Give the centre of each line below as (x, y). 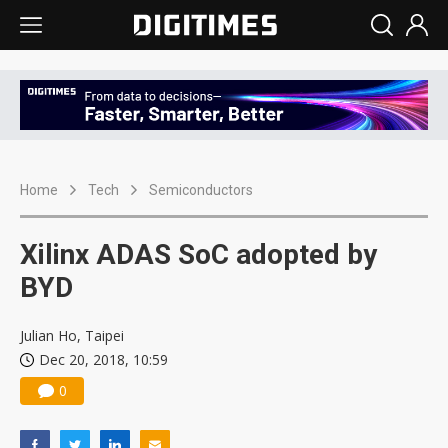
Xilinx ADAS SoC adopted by (198, 255)
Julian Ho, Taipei (72, 336)
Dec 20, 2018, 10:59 (103, 360)
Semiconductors (201, 190)
